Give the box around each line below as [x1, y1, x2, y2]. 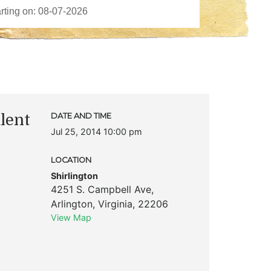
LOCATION [50, 155, 91, 165]
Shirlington [50, 170, 98, 181]
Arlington [50, 197, 93, 210]
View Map [50, 212, 91, 223]
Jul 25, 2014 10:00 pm [50, 126, 142, 137]
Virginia [97, 197, 132, 210]
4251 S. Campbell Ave [50, 183, 151, 195]
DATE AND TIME [50, 111, 111, 120]
